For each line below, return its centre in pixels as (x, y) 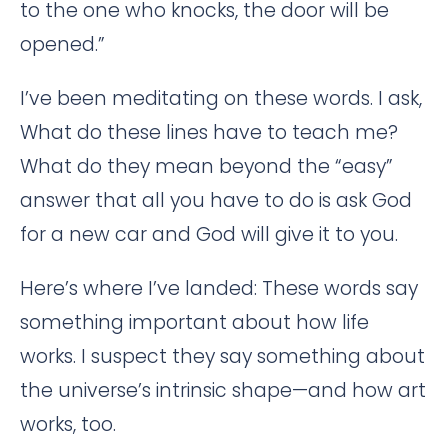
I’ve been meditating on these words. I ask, (221, 98)
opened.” (62, 44)
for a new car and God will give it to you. (209, 234)
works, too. (68, 424)
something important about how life (194, 322)
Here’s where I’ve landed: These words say (219, 288)
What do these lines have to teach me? (209, 132)
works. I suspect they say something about (222, 356)
